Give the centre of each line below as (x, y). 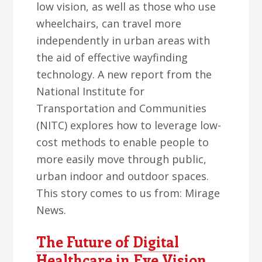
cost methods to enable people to (123, 142)
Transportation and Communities (122, 108)
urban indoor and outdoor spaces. (123, 176)
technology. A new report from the (124, 74)
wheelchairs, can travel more (109, 23)
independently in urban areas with (123, 40)
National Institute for (91, 91)
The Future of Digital (108, 242)
